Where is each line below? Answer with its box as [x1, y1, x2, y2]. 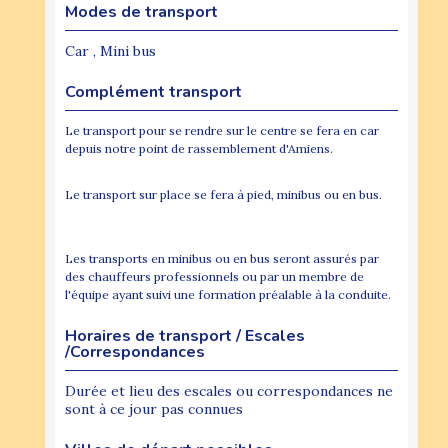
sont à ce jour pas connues [65, 399, 243, 418]
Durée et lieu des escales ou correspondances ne [65, 381, 393, 400]
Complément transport [65, 80, 242, 103]
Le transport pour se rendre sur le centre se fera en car [65, 122, 379, 138]
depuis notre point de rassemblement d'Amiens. [65, 140, 396, 156]
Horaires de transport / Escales [65, 324, 305, 347]
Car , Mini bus [65, 41, 156, 60]
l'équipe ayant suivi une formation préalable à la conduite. [65, 286, 394, 302]
